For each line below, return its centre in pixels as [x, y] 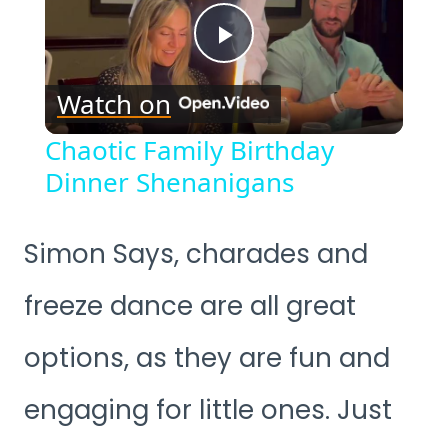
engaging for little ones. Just [208, 409]
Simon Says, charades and [196, 253]
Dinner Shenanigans [169, 181]
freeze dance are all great [190, 305]
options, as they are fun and [207, 357]
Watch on [113, 103]
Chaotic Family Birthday [189, 149]
